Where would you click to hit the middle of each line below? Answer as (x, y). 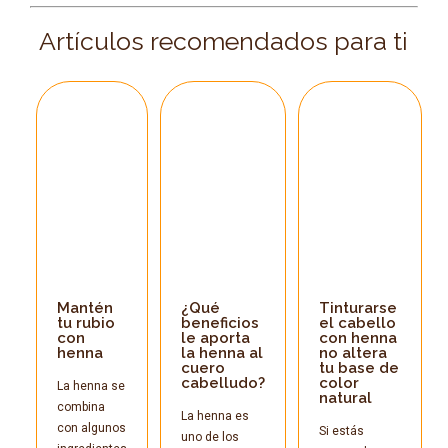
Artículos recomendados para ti (224, 41)
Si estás (341, 430)
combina (80, 406)
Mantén (84, 307)
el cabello (357, 322)
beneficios (219, 322)
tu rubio (85, 322)
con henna (357, 337)
